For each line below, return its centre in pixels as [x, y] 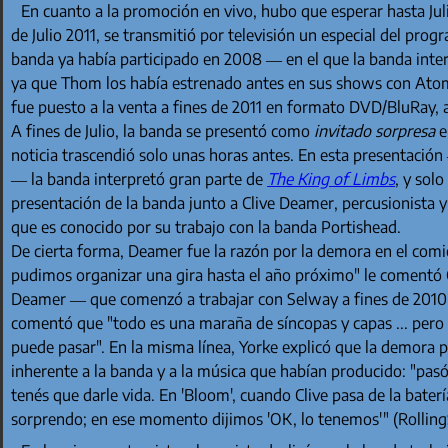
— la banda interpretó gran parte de [139, 179]
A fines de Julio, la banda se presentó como [163, 131]
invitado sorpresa [375, 131]
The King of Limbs [331, 179]
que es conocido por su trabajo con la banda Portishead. [206, 227]
